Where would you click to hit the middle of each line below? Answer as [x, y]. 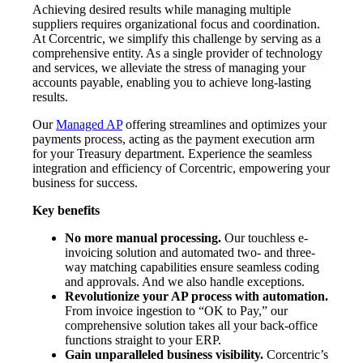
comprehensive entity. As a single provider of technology [177, 53]
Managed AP [89, 125]
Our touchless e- [265, 238]
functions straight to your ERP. [143, 340]
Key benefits [66, 211]
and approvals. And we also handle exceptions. [185, 282]
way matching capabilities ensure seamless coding [192, 267]
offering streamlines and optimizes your [224, 125]
